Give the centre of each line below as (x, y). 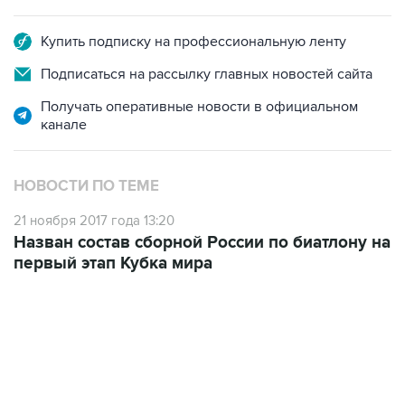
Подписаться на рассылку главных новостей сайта (207, 74)
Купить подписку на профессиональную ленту (193, 42)
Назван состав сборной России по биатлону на (202, 243)
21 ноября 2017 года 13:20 (94, 221)
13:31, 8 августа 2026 (68, 379)
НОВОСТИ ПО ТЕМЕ (86, 186)
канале (64, 125)
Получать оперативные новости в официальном (199, 107)
